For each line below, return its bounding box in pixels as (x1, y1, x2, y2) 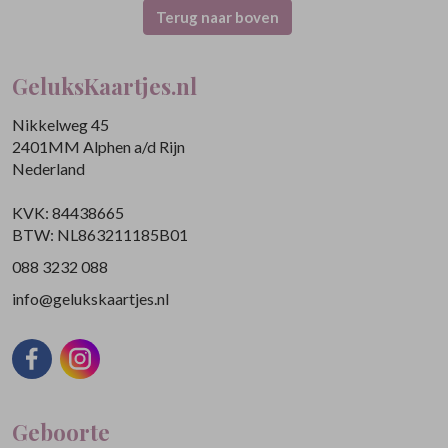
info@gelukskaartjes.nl (12, 289, 169, 308)
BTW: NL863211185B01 (12, 225, 188, 244)
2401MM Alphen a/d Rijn (12, 137, 185, 156)
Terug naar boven (156, 8, 280, 26)
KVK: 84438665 (12, 203, 124, 222)
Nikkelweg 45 (12, 115, 109, 134)
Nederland (12, 159, 85, 178)
